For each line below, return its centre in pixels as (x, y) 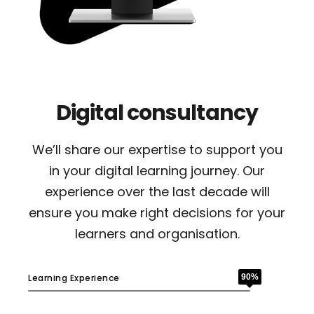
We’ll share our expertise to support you (157, 150)
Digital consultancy (157, 113)
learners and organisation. (157, 234)
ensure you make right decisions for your (157, 213)
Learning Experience (74, 278)
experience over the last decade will (157, 192)
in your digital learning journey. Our (157, 171)
